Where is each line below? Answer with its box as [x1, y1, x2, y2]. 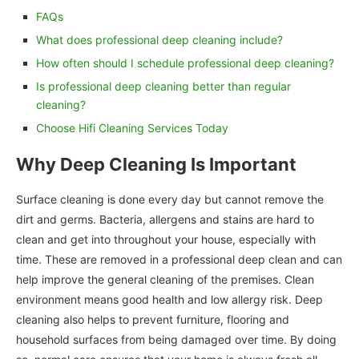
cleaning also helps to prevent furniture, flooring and [16, 312, 289, 326]
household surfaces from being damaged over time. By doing [16, 332, 337, 346]
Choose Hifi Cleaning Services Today [36, 120, 228, 135]
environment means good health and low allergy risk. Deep [16, 292, 323, 306]
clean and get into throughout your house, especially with [16, 232, 316, 246]
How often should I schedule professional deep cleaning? [36, 55, 334, 70]
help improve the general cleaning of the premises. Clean [16, 272, 314, 286]
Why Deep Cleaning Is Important [16, 153, 296, 175]
